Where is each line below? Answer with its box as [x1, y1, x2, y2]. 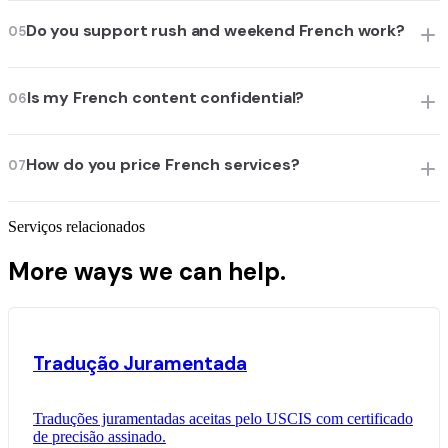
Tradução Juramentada [33, 350, 247, 376]
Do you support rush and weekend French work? [25, 20, 405, 42]
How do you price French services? [25, 154, 300, 176]
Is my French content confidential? [26, 87, 305, 109]
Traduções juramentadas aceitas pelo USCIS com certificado [33, 410, 413, 428]
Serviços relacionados [8, 218, 145, 236]
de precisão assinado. [33, 428, 166, 446]
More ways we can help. [8, 256, 286, 288]
